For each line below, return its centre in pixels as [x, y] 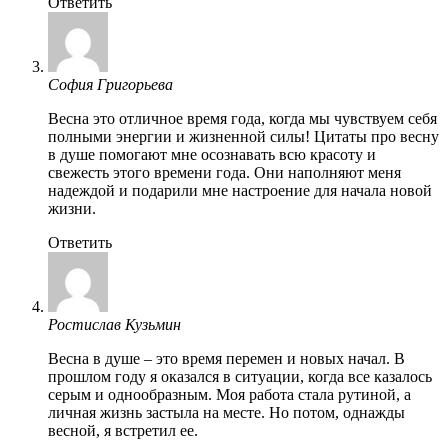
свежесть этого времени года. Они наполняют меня [224, 172]
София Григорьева [110, 84]
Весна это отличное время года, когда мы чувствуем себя [242, 118]
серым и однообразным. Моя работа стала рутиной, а [229, 394]
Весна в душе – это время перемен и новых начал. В [226, 358]
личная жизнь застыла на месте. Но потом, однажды [226, 412]
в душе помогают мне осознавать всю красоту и [212, 154]
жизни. [72, 208]
